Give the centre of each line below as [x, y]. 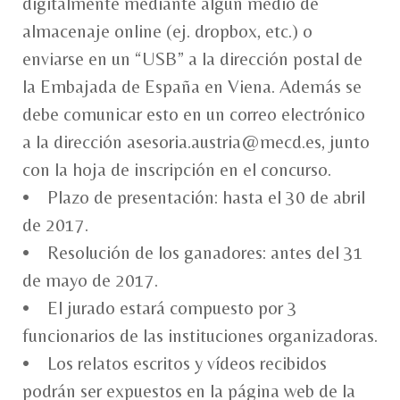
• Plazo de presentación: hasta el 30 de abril [194, 197]
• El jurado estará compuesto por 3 [160, 308]
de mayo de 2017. [90, 280]
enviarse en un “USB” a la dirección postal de [192, 58]
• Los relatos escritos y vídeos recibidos [175, 363]
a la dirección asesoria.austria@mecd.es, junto [196, 142]
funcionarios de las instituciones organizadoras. [200, 335]
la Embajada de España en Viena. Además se [192, 86]
